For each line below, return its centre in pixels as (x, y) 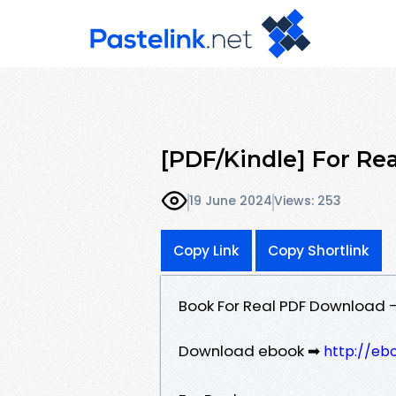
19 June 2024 (231, 201)
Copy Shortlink (319, 250)
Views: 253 (308, 201)
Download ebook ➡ (251, 350)
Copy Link (206, 250)
